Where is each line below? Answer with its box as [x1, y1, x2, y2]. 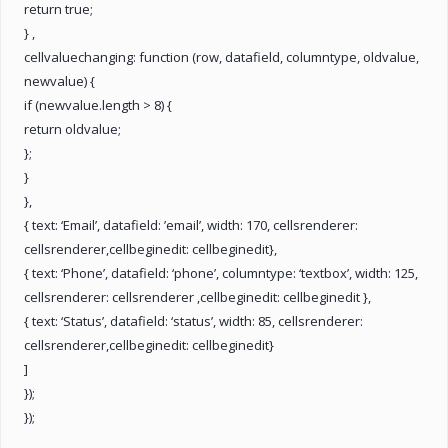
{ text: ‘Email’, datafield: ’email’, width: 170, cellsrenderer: [24, 215, 358, 234]
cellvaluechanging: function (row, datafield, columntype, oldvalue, [24, 47, 419, 66]
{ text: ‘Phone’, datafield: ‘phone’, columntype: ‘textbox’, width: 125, [24, 263, 418, 282]
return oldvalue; [24, 119, 121, 138]
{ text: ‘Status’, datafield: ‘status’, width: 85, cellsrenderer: [24, 311, 363, 330]
